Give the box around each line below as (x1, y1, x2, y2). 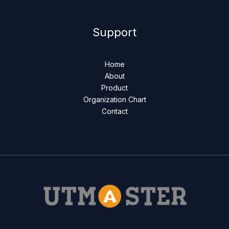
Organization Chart (83, 95, 146, 104)
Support (93, 25, 136, 39)
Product (101, 83, 128, 93)
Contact (101, 107, 128, 116)
